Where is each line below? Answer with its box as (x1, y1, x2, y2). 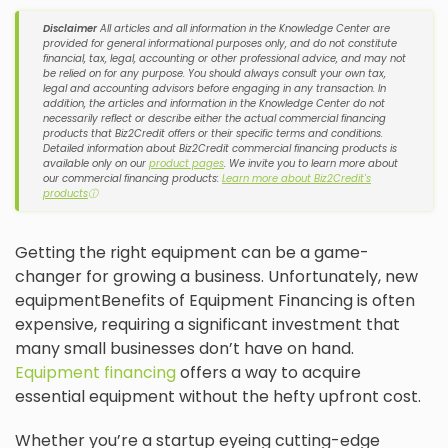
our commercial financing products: (43, 171, 222, 187)
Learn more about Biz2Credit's (222, 171, 371, 187)
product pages (149, 156, 224, 172)
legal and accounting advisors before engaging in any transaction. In (43, 81, 386, 97)
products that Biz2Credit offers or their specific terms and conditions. (43, 126, 383, 142)
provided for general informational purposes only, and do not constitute (43, 36, 397, 52)
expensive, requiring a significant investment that (15, 313, 400, 337)
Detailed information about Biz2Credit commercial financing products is (43, 141, 397, 157)
